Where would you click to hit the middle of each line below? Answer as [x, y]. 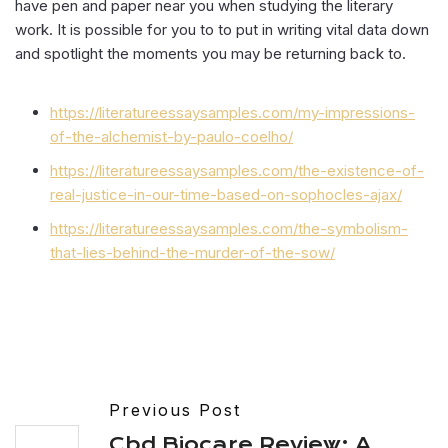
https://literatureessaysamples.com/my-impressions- [232, 112]
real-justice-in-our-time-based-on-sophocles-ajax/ [226, 194]
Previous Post [175, 410]
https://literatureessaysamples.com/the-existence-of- [237, 170]
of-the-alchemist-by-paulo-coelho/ [171, 136]
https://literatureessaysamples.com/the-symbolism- [229, 228]
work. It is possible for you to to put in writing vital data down [222, 29]
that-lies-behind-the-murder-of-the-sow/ [192, 252]
